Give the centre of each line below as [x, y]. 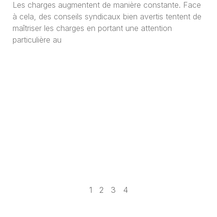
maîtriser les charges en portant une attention [92, 28]
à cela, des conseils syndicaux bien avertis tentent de [107, 17]
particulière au [37, 40]
